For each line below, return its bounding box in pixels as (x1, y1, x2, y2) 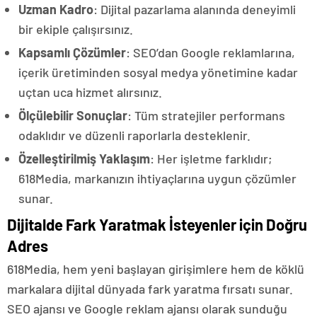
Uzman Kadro (18, 1, 93, 18)
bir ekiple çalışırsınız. (18, 21, 133, 38)
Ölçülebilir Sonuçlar (18, 108, 127, 124)
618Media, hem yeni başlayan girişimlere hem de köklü (7, 261, 304, 277)
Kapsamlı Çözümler (18, 45, 126, 61)
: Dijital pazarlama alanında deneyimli (93, 1, 296, 18)
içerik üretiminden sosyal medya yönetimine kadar (18, 64, 298, 81)
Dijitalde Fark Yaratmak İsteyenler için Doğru (7, 215, 307, 234)
